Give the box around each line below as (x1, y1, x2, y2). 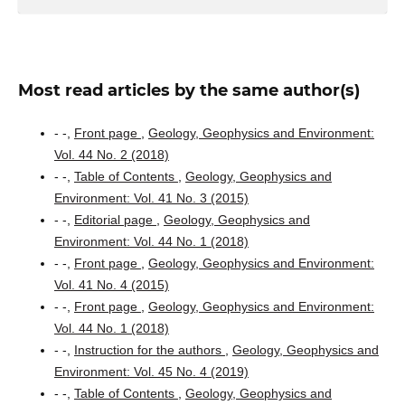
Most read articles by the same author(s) (17, 80, 360, 100)
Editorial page (73, 212, 156, 227)
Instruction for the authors (73, 342, 225, 357)
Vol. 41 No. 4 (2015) (53, 277, 169, 292)
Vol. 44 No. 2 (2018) (53, 146, 169, 162)
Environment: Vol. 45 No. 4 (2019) (53, 363, 249, 379)
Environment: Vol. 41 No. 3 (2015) (53, 190, 249, 205)
